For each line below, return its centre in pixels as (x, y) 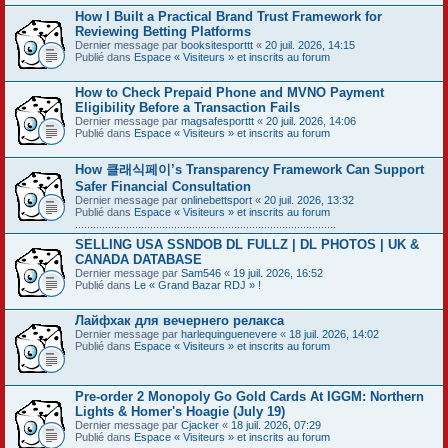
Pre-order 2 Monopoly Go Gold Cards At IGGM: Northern (249, 396)
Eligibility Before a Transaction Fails (187, 107)
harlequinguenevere (229, 333)
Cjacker (200, 424)
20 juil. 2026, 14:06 (311, 120)
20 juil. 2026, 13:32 (309, 199)
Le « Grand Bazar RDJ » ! (197, 284)
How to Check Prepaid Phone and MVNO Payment (229, 92)
